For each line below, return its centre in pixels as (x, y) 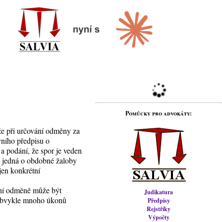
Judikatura (159, 192)
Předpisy (159, 200)
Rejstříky (159, 209)
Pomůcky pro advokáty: (159, 113)
